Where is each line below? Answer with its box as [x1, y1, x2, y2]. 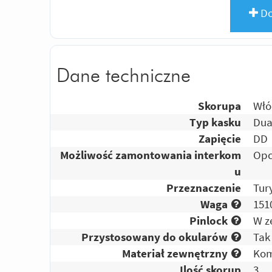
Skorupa [198, 98, 242, 114]
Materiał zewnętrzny [122, 246, 228, 261]
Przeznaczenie [166, 180, 242, 195]
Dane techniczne [56, 66, 191, 86]
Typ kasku [189, 115, 242, 130]
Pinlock [189, 213, 228, 228]
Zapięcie [199, 131, 242, 146]
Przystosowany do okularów [81, 229, 228, 245]
